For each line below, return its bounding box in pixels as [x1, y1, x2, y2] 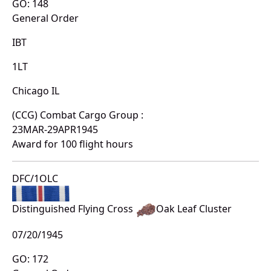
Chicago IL [12, 83, 59, 97]
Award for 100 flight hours [12, 137, 133, 151]
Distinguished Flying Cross [12, 202, 135, 216]
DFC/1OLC [12, 171, 58, 185]
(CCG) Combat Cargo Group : [12, 108, 143, 122]
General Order [12, 11, 79, 25]
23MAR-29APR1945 [12, 122, 98, 136]
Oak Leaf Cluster [156, 202, 232, 216]
